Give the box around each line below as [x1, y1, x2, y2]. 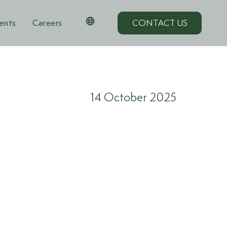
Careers [32, 18, 62, 28]
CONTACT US [132, 19, 187, 28]
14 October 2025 [90, 92, 176, 104]
